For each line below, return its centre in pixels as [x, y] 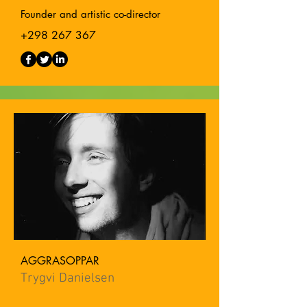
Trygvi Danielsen [67, 279]
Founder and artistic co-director [90, 14]
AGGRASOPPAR [60, 261]
